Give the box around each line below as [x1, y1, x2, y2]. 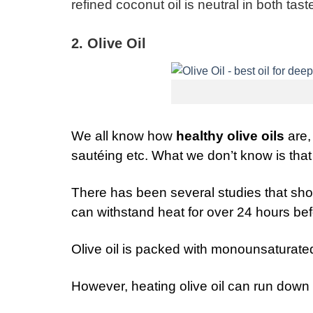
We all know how [71, 128, 176, 143]
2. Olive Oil [71, 35, 146, 51]
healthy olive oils [176, 128, 284, 143]
